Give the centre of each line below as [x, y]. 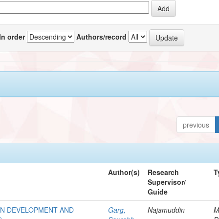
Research [164, 172]
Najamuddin [166, 209]
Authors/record [102, 36]
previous [196, 124]
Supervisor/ [167, 182]
